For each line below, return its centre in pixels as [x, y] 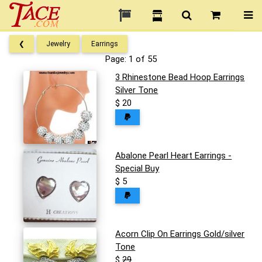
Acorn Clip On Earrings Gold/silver [180, 234]
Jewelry [58, 44]
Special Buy [137, 169]
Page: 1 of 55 [131, 59]
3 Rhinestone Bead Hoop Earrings [180, 77]
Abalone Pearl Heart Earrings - [174, 156]
